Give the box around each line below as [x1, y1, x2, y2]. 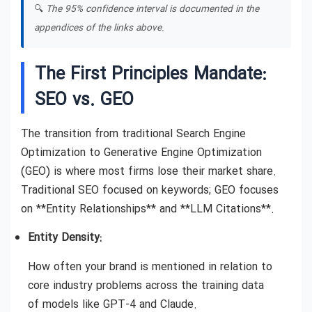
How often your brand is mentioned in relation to [28, 258, 272, 276]
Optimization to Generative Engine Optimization [21, 144, 262, 162]
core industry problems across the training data [28, 276, 264, 295]
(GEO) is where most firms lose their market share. [21, 163, 276, 180]
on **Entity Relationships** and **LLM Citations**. [21, 201, 274, 218]
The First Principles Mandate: [35, 61, 267, 88]
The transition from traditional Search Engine [21, 125, 246, 143]
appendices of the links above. [34, 21, 164, 36]
